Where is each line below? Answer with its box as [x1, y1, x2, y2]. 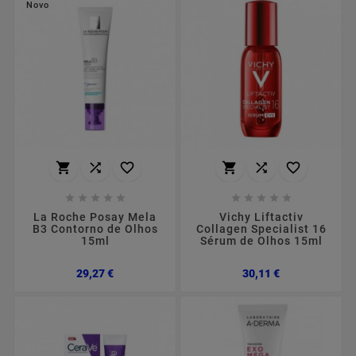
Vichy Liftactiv [219, 211, 304, 224]
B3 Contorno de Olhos [32, 222, 158, 236]
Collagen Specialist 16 [195, 222, 327, 236]
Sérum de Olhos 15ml [199, 234, 323, 248]
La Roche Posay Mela [33, 211, 157, 224]
